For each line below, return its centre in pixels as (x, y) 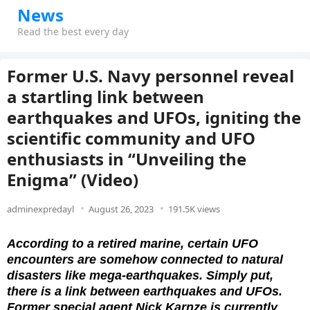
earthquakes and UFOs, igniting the (154, 117)
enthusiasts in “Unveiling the (127, 159)
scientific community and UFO (131, 138)
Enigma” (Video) (73, 180)
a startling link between (106, 97)
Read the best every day (73, 31)
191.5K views (194, 209)
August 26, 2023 (121, 209)
